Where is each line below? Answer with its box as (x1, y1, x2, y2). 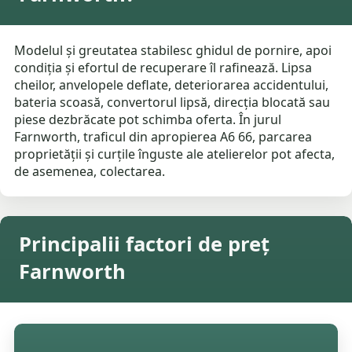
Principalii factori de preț (19, 230, 269, 258)
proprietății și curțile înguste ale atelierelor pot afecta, (14, 145, 335, 163)
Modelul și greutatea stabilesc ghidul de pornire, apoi (14, 42, 332, 60)
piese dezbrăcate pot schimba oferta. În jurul (14, 111, 282, 129)
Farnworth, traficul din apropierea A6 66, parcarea (14, 128, 313, 146)
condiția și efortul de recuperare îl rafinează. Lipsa (14, 59, 313, 77)
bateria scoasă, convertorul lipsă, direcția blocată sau (14, 93, 331, 112)
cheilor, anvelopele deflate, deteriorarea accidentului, (14, 76, 329, 94)
